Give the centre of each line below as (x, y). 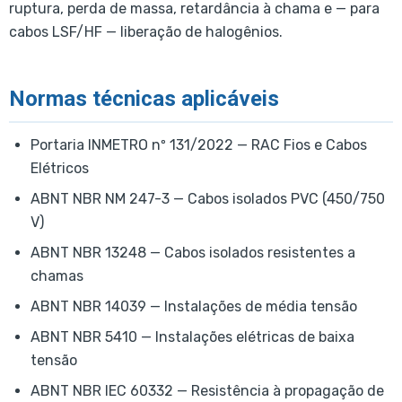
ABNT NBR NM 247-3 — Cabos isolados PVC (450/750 (208, 198)
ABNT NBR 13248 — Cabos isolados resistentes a (193, 252)
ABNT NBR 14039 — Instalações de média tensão (194, 306)
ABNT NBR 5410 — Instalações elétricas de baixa (192, 336)
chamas (57, 275)
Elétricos (60, 168)
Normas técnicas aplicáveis (144, 98)
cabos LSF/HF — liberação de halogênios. (146, 32)
